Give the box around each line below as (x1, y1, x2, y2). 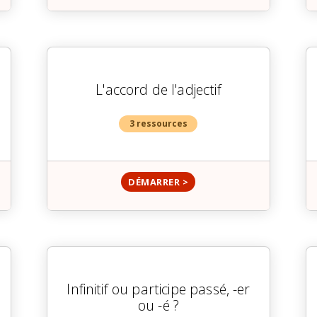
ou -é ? (137, 296, 180, 316)
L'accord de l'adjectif (96, 80, 221, 100)
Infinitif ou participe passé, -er (67, 279, 250, 299)
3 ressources (129, 117, 188, 130)
